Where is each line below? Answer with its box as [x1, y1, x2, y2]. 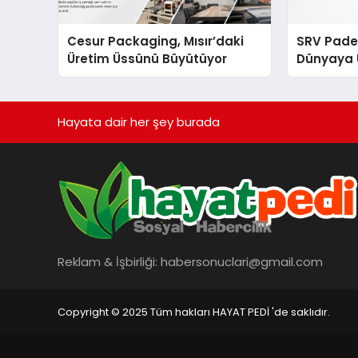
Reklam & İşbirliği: [58, 253, 161, 271]
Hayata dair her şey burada [58, 113, 220, 131]
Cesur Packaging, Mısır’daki [67, 33, 245, 50]
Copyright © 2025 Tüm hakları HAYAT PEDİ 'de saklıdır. [58, 304, 330, 320]
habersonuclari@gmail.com [161, 253, 323, 271]
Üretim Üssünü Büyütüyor [67, 50, 228, 68]
